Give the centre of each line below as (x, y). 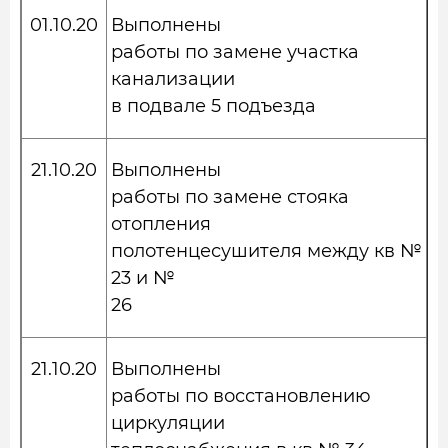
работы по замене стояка (230, 197)
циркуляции (168, 423)
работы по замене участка (235, 52)
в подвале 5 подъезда (213, 106)
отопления (161, 224)
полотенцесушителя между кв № (266, 251)
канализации (173, 79)
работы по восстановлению (241, 396)
